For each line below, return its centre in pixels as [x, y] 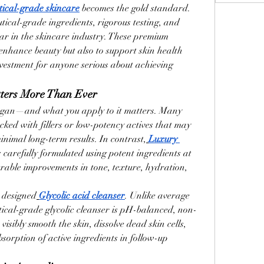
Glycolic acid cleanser [82, 196]
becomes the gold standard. [135, 8]
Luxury [163, 139]
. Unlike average [157, 196]
